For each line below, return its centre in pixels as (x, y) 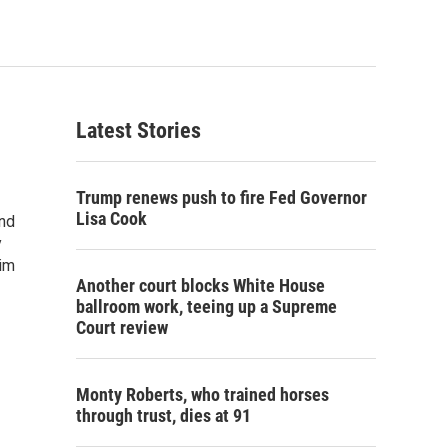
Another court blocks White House (200, 285)
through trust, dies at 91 (163, 415)
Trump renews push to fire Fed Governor (221, 197)
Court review (122, 327)
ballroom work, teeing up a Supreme (206, 306)
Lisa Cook (111, 218)
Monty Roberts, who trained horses (202, 394)
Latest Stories (138, 130)
